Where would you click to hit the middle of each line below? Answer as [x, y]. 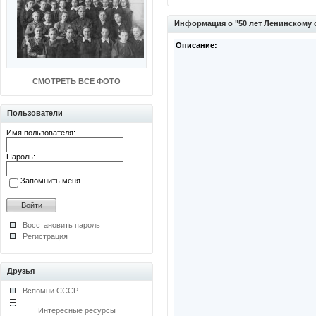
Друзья [21, 271]
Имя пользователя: [41, 133]
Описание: [196, 45]
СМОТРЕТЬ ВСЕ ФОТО [77, 81]
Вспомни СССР [50, 291]
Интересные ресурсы [77, 310]
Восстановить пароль [61, 225]
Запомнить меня [50, 181]
